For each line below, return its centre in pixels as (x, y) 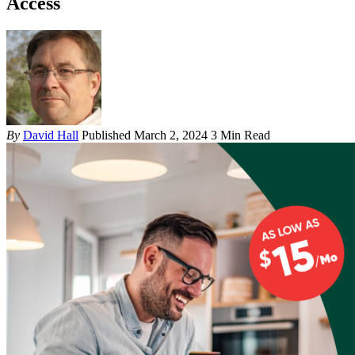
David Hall (51, 135)
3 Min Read (240, 135)
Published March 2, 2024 (145, 135)
